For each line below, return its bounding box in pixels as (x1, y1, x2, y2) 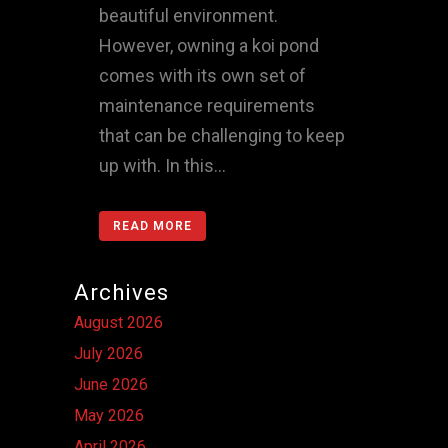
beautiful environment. (99, 4, 278, 26)
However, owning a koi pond (99, 34, 319, 56)
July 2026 (74, 343, 143, 363)
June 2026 (74, 374, 148, 394)
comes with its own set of (99, 64, 306, 86)
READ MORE (113, 218, 192, 233)
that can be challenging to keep (99, 124, 345, 146)
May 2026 (74, 405, 144, 425)
